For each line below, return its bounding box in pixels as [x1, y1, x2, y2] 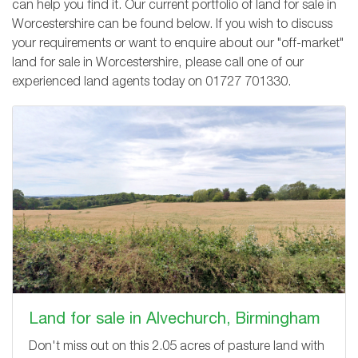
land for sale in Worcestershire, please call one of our [12, 57, 304, 70]
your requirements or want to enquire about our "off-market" [12, 38, 344, 51]
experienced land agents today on [12, 76, 205, 89]
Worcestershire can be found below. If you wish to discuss [12, 18, 332, 32]
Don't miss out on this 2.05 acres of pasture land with [29, 340, 324, 354]
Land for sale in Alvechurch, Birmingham [29, 312, 320, 328]
